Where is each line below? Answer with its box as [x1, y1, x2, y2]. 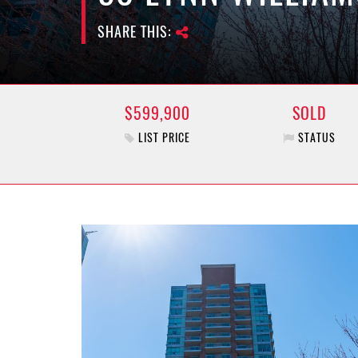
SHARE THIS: [97, 22, 176, 42]
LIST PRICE [135, 130, 190, 146]
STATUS [295, 130, 336, 146]
